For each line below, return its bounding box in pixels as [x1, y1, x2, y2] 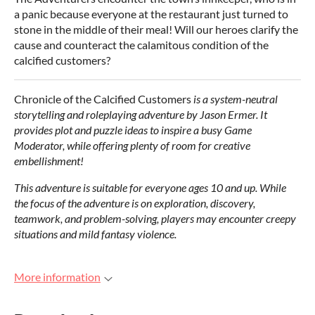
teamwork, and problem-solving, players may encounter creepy [14, 212, 296, 225]
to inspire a [148, 123, 199, 136]
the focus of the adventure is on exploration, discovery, [14, 196, 255, 210]
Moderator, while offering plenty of [14, 139, 172, 152]
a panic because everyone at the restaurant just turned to [14, 7, 288, 20]
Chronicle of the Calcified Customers [14, 92, 193, 105]
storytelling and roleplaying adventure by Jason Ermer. [14, 108, 258, 121]
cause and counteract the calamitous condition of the [14, 38, 269, 51]
